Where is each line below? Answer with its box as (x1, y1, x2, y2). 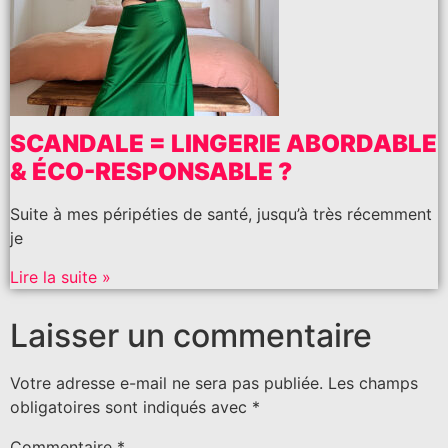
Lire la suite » (10, 266, 111, 287)
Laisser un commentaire (10, 315, 372, 355)
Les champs (328, 372, 418, 393)
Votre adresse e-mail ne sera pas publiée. (10, 372, 323, 393)
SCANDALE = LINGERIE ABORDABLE (10, 129, 437, 159)
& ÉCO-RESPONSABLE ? (10, 157, 292, 187)
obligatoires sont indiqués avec (10, 396, 252, 417)
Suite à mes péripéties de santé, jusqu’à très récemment (10, 204, 432, 225)
